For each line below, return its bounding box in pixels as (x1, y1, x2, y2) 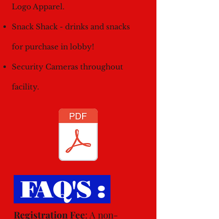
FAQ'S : (14, 175, 111, 203)
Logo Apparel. (12, 2, 65, 11)
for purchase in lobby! (12, 42, 94, 51)
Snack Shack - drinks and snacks (12, 22, 130, 31)
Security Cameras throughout (12, 62, 123, 71)
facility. (12, 82, 39, 91)
